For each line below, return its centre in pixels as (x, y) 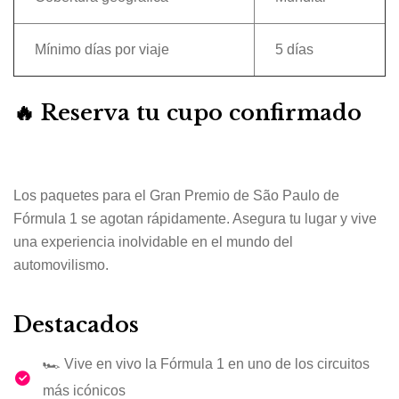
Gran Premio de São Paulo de (244, 196)
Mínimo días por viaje (102, 50)
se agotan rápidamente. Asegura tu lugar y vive (227, 219)
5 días (294, 50)
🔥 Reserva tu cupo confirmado (187, 113)
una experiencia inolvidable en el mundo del (153, 242)
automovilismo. (61, 265)
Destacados (76, 325)
